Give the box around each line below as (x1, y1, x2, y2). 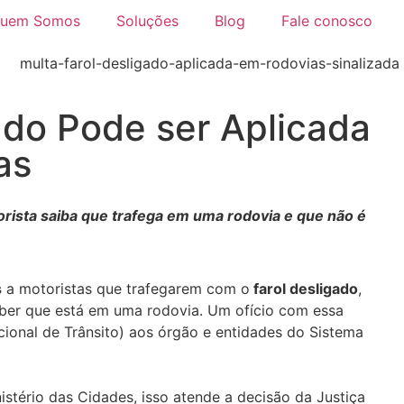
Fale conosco (280, 12, 372, 30)
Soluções (115, 12, 179, 30)
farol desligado (250, 279, 358, 298)
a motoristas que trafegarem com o (2, 279, 250, 298)
